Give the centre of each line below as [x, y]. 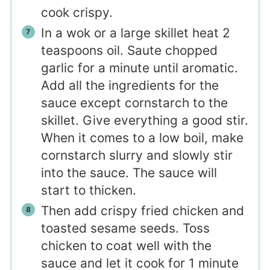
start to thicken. [88, 190]
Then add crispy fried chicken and [142, 210]
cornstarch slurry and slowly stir [137, 155]
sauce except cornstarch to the [134, 102]
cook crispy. [77, 12]
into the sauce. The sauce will [129, 172]
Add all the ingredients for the [130, 85]
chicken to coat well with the [126, 245]
